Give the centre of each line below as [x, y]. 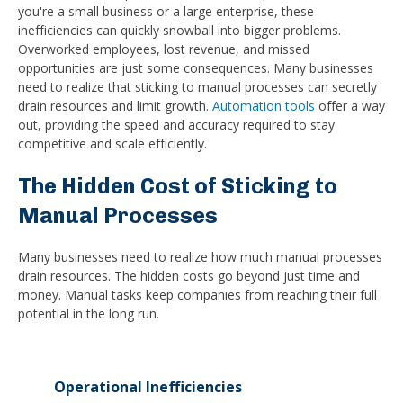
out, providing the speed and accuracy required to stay [176, 125]
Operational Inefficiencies [148, 387]
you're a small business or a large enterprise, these [166, 11]
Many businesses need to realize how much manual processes [200, 257]
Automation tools [264, 106]
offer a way [350, 106]
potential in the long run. [89, 314]
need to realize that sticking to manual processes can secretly [197, 87]
